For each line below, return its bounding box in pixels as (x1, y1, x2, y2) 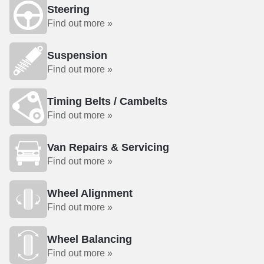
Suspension (47, 49, 107, 61)
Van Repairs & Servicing (47, 141, 169, 153)
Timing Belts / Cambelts (47, 95, 167, 107)
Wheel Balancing (47, 233, 132, 245)
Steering (47, 4, 90, 15)
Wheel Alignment (47, 187, 133, 199)
